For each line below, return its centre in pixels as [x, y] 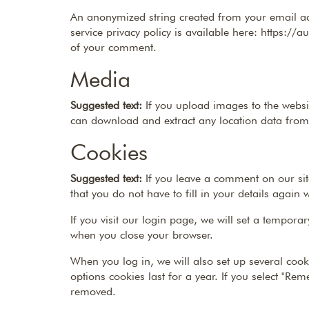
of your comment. [113, 47]
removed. [93, 291]
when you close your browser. [142, 235]
